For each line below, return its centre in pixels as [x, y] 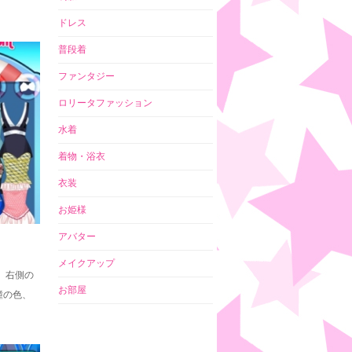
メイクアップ [87, 263]
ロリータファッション [106, 103]
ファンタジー [87, 76]
